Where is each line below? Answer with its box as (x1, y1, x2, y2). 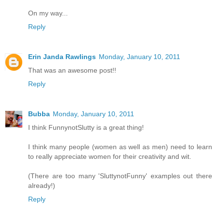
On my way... (28, 9, 68, 17)
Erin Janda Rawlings (28, 52, 96, 61)
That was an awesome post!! (28, 66, 116, 74)
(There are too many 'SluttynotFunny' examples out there (28, 171, 212, 180)
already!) (28, 181, 55, 189)
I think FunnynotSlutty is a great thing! (28, 123, 144, 131)
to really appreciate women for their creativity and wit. (28, 152, 191, 160)
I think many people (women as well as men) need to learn (28, 142, 212, 151)
